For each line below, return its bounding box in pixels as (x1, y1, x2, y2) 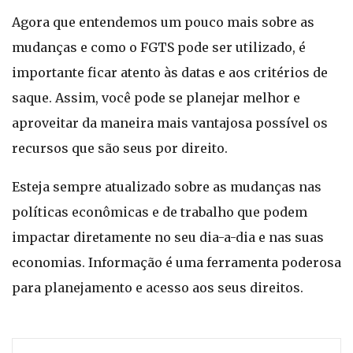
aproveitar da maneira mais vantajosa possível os (12, 115, 328, 131)
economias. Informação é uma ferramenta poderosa (12, 255, 341, 270)
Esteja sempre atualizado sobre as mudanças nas (12, 179, 321, 195)
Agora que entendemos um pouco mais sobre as (12, 14, 314, 30)
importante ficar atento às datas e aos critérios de (12, 65, 328, 80)
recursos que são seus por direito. (12, 140, 228, 156)
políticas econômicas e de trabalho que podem (12, 204, 307, 220)
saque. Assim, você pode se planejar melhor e (12, 90, 300, 106)
